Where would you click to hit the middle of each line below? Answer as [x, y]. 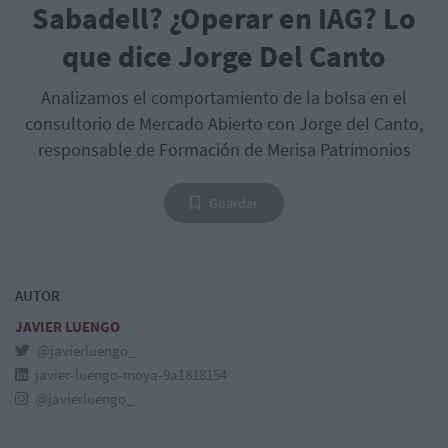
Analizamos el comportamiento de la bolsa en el [224, 97]
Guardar [233, 202]
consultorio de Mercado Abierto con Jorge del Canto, [224, 123]
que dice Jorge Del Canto [224, 55]
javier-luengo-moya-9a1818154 [129, 374]
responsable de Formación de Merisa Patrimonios [224, 149]
